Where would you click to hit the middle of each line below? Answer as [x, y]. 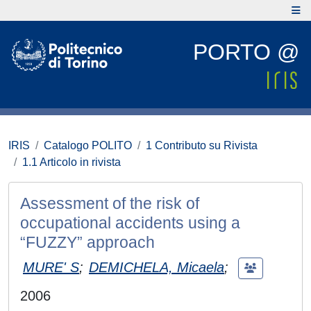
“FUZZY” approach [87, 242]
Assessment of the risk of [110, 203]
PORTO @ [246, 52]
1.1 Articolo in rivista [72, 162]
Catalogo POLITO [88, 145]
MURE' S [51, 267]
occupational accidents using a [130, 223]
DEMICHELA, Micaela [157, 267]
